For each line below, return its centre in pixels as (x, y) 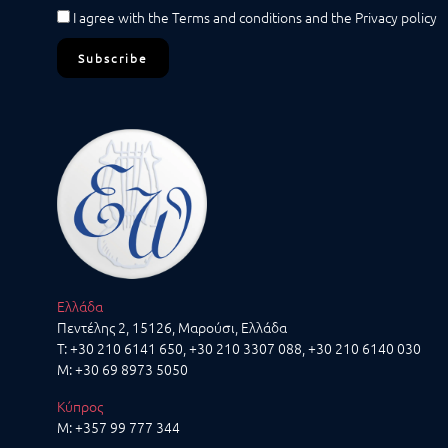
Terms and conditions (238, 17)
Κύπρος (80, 406)
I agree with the (121, 17)
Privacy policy (396, 17)
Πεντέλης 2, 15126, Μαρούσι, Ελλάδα (172, 327)
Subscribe (113, 58)
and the (330, 17)
